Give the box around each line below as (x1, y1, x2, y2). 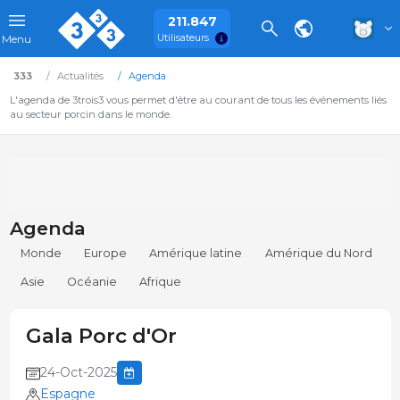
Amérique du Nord (264, 246, 372, 261)
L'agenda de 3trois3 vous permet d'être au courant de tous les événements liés (9, 94, 387, 106)
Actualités (56, 70, 104, 82)
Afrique (139, 275, 182, 289)
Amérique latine (149, 246, 243, 261)
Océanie (67, 275, 118, 289)
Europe (84, 246, 128, 261)
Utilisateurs (156, 31, 209, 44)
